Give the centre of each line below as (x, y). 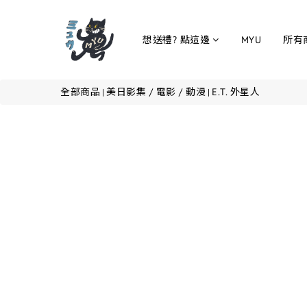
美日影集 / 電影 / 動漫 (156, 92)
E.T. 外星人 (236, 92)
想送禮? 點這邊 (176, 39)
